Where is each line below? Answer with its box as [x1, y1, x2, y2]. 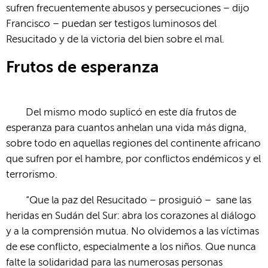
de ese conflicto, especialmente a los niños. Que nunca [6, 242, 256, 252]
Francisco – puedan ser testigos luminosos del [6, 19, 217, 29]
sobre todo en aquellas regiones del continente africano [6, 138, 261, 149]
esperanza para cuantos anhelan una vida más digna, [6, 123, 246, 133]
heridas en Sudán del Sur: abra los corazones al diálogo [6, 211, 256, 221]
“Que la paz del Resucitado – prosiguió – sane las [26, 195, 252, 206]
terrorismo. [6, 169, 57, 180]
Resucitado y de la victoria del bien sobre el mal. [6, 34, 224, 45]
